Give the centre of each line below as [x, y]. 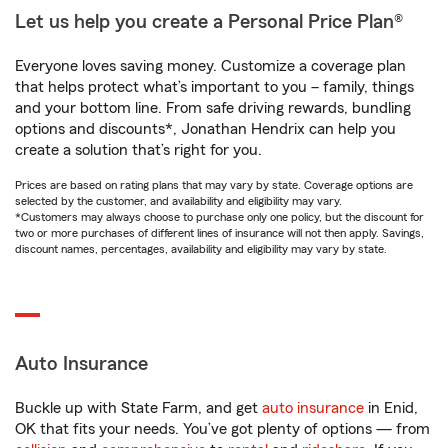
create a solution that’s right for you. [138, 150]
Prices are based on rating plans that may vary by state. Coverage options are [214, 185]
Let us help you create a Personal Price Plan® [209, 22]
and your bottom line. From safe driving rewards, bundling [213, 108]
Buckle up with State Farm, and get [138, 408]
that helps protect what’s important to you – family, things [214, 87]
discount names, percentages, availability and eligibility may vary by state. [201, 249]
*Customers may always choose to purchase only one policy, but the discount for [219, 217]
